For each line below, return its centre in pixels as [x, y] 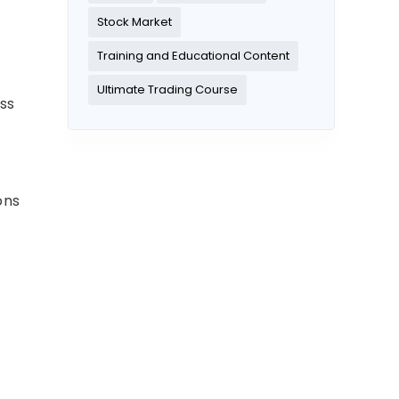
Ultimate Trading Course [167, 90]
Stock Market [134, 22]
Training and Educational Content [193, 56]
